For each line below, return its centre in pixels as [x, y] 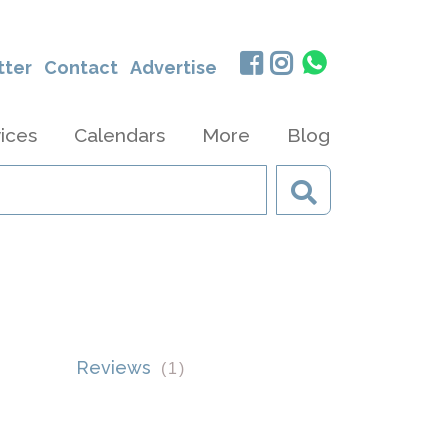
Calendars [119, 135]
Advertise [174, 67]
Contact [81, 67]
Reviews [118, 367]
